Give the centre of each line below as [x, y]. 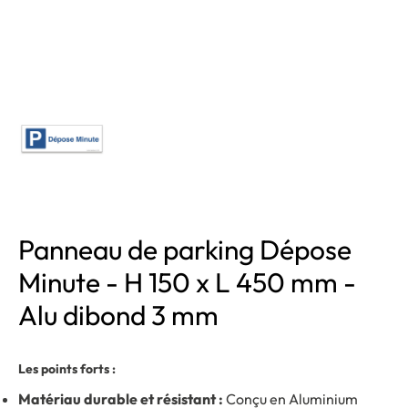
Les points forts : [67, 369]
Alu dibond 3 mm [118, 315]
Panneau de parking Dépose [185, 250]
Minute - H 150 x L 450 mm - [187, 282]
